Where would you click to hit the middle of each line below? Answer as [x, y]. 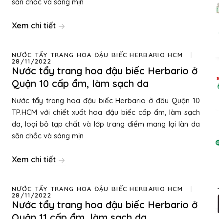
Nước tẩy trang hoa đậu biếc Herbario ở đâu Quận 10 [106, 100]
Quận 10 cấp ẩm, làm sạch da [80, 83]
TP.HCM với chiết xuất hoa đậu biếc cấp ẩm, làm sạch [106, 112]
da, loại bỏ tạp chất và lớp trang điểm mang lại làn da [106, 124]
